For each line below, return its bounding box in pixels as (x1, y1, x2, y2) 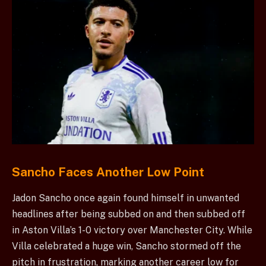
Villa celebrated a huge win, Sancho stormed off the (12, 240, 241, 252)
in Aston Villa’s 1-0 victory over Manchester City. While (12, 224, 252, 236)
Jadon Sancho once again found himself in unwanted (12, 192, 239, 204)
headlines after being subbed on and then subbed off (12, 208, 245, 220)
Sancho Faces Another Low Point (12, 164, 204, 179)
